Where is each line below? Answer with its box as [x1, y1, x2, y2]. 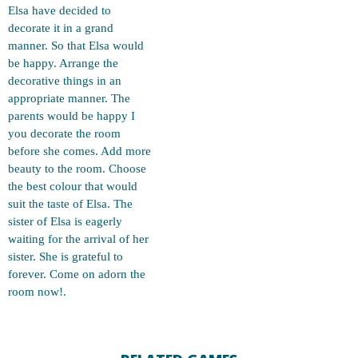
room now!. [8, 285, 66, 298]
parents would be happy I [8, 109, 135, 122]
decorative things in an [8, 74, 121, 87]
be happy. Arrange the [8, 57, 118, 70]
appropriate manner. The [8, 92, 130, 105]
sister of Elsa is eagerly [8, 215, 122, 228]
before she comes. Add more [8, 145, 151, 157]
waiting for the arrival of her [8, 233, 149, 245]
